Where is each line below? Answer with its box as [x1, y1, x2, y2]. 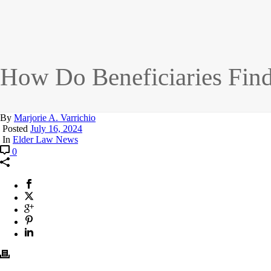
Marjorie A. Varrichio [14, 113, 96, 123]
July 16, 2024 [30, 123, 82, 134]
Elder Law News [13, 134, 78, 145]
